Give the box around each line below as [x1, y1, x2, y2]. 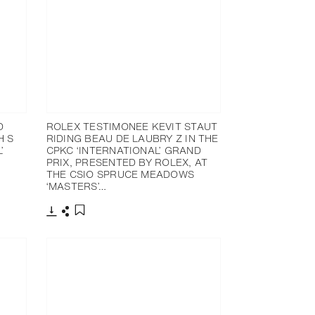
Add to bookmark [79, 217, 158, 232]
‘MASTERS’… [46, 179, 107, 194]
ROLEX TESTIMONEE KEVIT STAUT [46, 119, 218, 134]
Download [51, 216, 96, 231]
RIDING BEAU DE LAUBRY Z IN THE [46, 131, 219, 146]
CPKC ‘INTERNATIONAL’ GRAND [46, 143, 201, 158]
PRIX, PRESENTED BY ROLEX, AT [46, 155, 208, 170]
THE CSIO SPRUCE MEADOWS [46, 167, 195, 182]
